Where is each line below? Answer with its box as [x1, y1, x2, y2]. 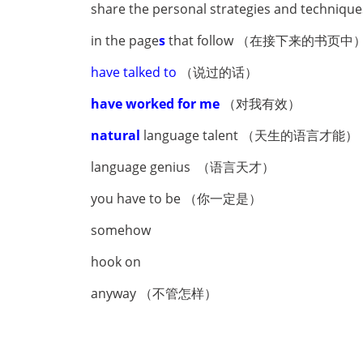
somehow [91, 221, 151, 239]
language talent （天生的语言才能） [143, 126, 358, 144]
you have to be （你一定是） [91, 190, 262, 207]
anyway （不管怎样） [91, 284, 217, 302]
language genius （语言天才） [91, 158, 275, 176]
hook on [91, 253, 144, 271]
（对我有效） [223, 95, 301, 113]
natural [91, 126, 140, 144]
